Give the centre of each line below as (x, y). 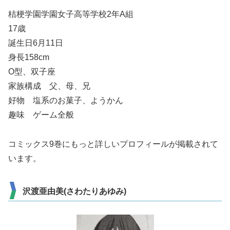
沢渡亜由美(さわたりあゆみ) (74, 191)
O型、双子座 (32, 72)
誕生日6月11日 (36, 43)
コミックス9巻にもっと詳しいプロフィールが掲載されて (113, 144)
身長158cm (29, 57)
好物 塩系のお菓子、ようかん (66, 101)
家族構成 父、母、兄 (49, 86)
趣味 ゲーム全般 (41, 115)
